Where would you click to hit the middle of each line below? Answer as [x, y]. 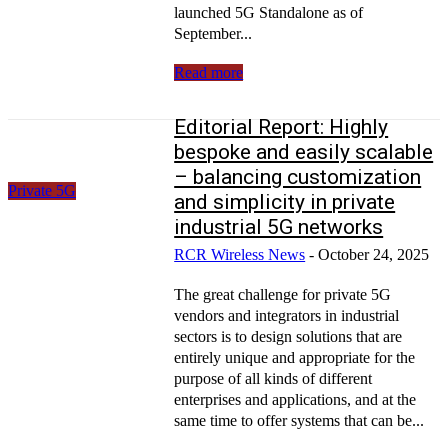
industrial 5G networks [279, 226]
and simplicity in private [285, 201]
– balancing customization [298, 176]
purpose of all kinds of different [273, 378]
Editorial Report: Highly [281, 126]
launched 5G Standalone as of [269, 12]
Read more [209, 72]
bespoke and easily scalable [304, 151]
